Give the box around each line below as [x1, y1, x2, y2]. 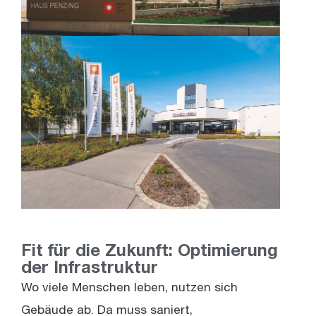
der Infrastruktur [21, 261, 158, 279]
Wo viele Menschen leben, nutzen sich [21, 283, 238, 296]
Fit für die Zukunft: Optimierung [21, 244, 278, 262]
